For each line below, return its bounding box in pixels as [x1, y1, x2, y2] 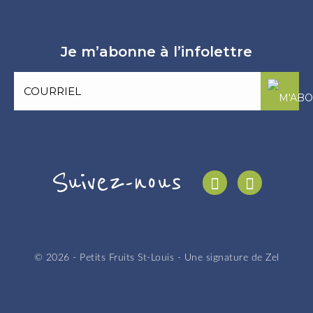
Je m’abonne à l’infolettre [61, 43, 252, 60]
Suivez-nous [51, 164, 182, 201]
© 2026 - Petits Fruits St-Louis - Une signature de [34, 253, 265, 263]
